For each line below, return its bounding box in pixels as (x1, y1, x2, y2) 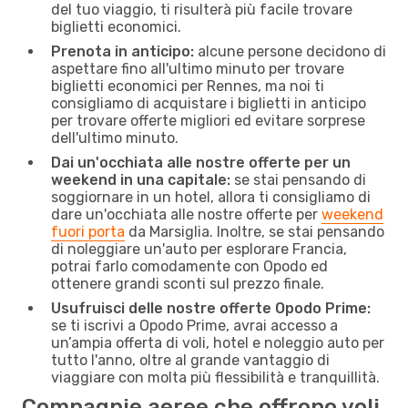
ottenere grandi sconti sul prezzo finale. (51, 274, 324, 292)
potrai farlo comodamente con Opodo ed (51, 257, 328, 275)
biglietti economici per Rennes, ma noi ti (51, 76, 324, 95)
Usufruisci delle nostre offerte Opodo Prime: (51, 299, 371, 317)
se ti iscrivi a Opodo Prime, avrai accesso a (51, 316, 338, 334)
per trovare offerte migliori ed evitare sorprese (51, 111, 365, 129)
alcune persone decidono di (194, 42, 386, 60)
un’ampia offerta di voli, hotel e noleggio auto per (51, 333, 384, 352)
